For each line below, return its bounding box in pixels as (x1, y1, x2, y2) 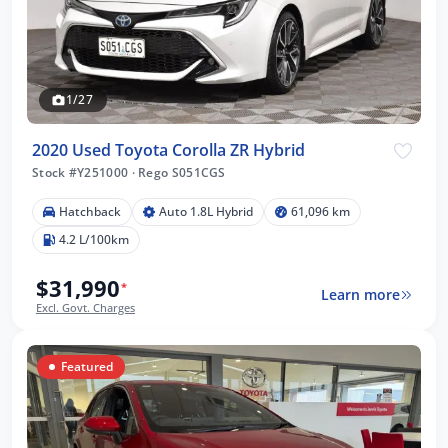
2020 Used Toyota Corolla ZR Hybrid (32, 138, 305, 161)
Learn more (320, 285, 400, 305)
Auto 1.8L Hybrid (159, 202, 253, 220)
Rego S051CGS (134, 163, 226, 181)
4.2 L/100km (59, 230, 129, 248)
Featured (61, 357, 113, 375)
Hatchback (59, 202, 121, 220)
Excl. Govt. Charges (36, 299, 135, 315)
